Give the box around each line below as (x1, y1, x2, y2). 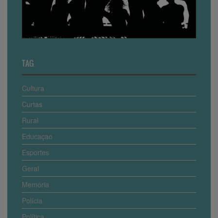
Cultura (22, 83, 44, 93)
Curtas (22, 99, 42, 109)
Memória (22, 179, 49, 189)
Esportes (22, 147, 49, 157)
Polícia (22, 195, 42, 205)
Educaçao (22, 131, 53, 141)
